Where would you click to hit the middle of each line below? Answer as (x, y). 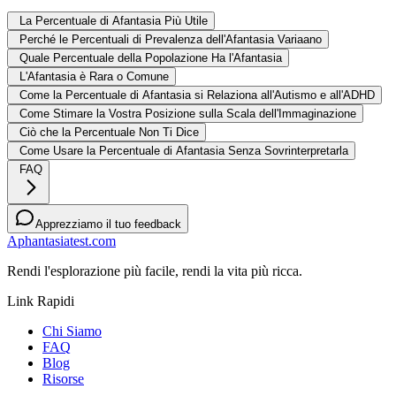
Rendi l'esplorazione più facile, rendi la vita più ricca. (155, 270)
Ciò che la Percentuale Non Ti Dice (109, 132)
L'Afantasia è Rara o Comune (94, 76)
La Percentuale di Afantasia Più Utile (114, 20)
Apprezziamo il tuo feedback (108, 224)
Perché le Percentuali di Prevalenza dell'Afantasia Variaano (171, 39)
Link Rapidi (41, 301)
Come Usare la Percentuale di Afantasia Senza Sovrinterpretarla (184, 150)
